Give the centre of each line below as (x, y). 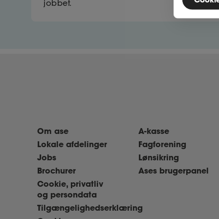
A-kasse (153, 131)
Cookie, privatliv (70, 184)
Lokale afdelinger (72, 144)
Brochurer (56, 170)
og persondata (67, 194)
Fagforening (162, 144)
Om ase (53, 131)
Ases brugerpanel (173, 170)
